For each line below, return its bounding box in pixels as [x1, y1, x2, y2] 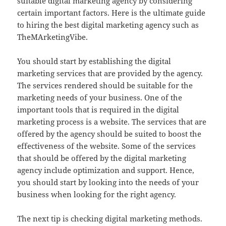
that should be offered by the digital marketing [17, 152, 187, 163]
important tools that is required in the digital [17, 104, 180, 115]
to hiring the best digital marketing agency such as [17, 19, 199, 30]
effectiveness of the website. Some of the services [17, 140, 196, 151]
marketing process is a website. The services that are [17, 116, 207, 127]
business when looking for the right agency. [17, 189, 177, 199]
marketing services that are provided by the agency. [17, 68, 203, 78]
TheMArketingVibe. [17, 31, 88, 42]
